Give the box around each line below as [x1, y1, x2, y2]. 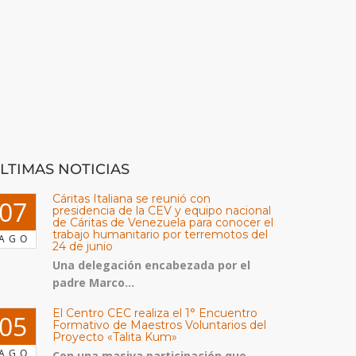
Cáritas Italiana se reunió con [52, 191, 211, 206]
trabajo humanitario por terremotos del [52, 226, 268, 242]
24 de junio [52, 238, 113, 253]
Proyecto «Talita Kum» [52, 329, 177, 344]
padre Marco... [52, 274, 134, 290]
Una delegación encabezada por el [52, 257, 250, 273]
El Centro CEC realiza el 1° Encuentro [52, 305, 257, 320]
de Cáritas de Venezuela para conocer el [52, 215, 273, 230]
